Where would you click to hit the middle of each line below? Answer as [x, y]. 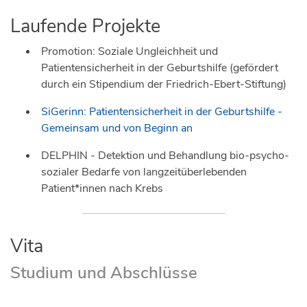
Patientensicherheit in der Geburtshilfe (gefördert [160, 68]
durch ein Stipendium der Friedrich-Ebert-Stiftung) [164, 85]
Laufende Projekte [85, 27]
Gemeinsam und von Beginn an [117, 128]
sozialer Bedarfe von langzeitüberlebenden [144, 172]
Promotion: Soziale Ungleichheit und [130, 52]
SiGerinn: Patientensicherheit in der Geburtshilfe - [162, 112]
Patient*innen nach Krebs [102, 189]
